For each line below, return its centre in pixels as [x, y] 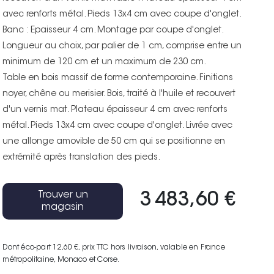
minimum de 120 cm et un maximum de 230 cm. [105, 62]
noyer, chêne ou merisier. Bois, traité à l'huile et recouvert [119, 94]
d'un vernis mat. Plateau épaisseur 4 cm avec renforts [115, 110]
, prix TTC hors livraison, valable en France [152, 247]
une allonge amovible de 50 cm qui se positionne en [114, 142]
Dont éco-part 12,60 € [41, 247]
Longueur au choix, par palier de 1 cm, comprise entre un [122, 46]
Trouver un [63, 195]
